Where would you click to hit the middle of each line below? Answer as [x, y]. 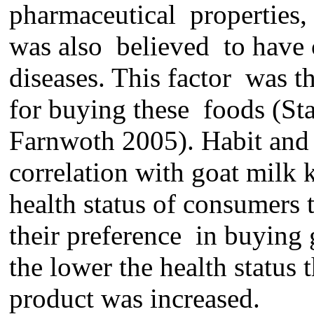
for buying [71, 109]
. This [133, 78]
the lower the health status [156, 267]
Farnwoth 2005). [105, 141]
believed [163, 46]
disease [48, 78]
